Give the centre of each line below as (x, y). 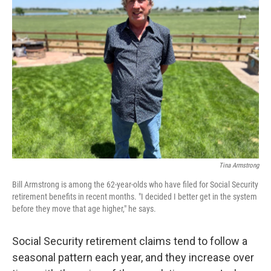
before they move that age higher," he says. (84, 209)
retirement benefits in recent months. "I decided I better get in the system (135, 197)
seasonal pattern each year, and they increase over (133, 257)
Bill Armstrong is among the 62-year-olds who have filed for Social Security (135, 184)
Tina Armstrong (239, 165)
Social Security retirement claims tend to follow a (130, 241)
